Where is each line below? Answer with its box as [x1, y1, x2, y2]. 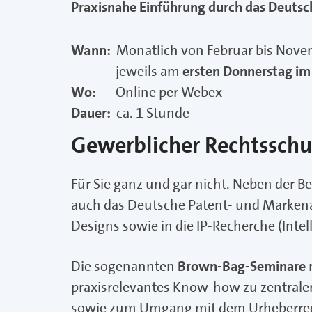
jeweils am [71, 62, 182, 81]
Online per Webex [116, 83, 222, 102]
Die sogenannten [71, 257, 178, 276]
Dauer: [71, 104, 114, 123]
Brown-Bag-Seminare [178, 257, 306, 276]
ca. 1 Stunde [114, 104, 189, 123]
